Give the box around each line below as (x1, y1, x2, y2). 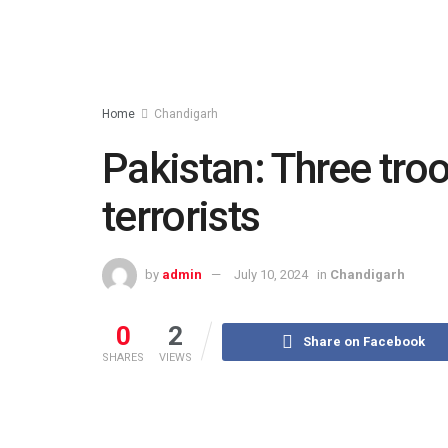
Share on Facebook (303, 333, 426, 349)
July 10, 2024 (234, 266, 308, 282)
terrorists (102, 192, 260, 241)
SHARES (102, 350, 144, 364)
